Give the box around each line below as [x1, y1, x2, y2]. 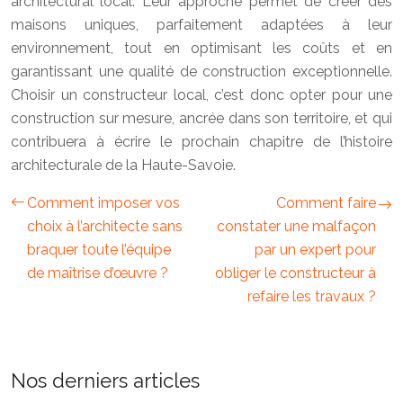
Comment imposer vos [27, 194, 180, 211]
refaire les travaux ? [247, 288, 376, 305]
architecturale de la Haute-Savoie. [11, 157, 236, 174]
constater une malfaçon [217, 218, 376, 235]
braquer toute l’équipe [27, 241, 171, 258]
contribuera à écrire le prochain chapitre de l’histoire [11, 133, 392, 150]
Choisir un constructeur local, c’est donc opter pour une [11, 86, 392, 103]
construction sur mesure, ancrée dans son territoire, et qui [11, 110, 392, 127]
